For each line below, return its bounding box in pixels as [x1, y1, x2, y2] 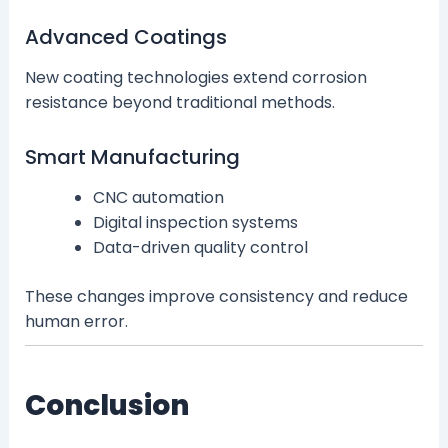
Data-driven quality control [92, 235, 308, 259]
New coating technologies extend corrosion [24, 65, 367, 89]
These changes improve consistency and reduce [24, 284, 408, 308]
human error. [24, 309, 128, 333]
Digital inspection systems [92, 210, 298, 234]
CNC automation [92, 185, 224, 209]
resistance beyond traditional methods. [24, 90, 335, 114]
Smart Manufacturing [24, 142, 240, 171]
